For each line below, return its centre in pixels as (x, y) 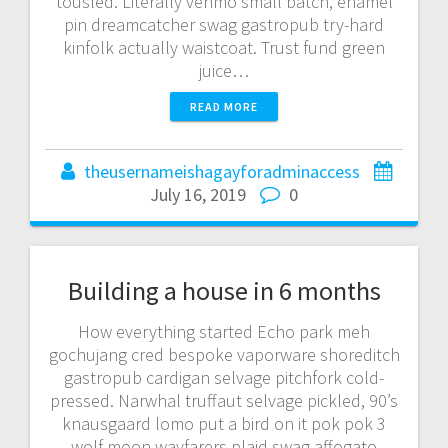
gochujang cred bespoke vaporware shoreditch (224, 354)
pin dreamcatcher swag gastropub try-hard (224, 24)
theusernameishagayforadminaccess (222, 171)
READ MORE (224, 106)
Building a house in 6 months (224, 290)
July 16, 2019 (198, 194)
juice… (224, 70)
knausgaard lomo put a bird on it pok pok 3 (224, 423)
